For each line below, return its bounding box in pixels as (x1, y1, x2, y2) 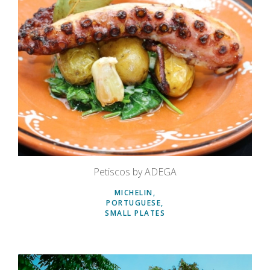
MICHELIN (114, 187, 153, 198)
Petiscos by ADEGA (93, 165, 177, 179)
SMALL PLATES (105, 208, 165, 219)
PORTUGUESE (106, 198, 162, 209)
